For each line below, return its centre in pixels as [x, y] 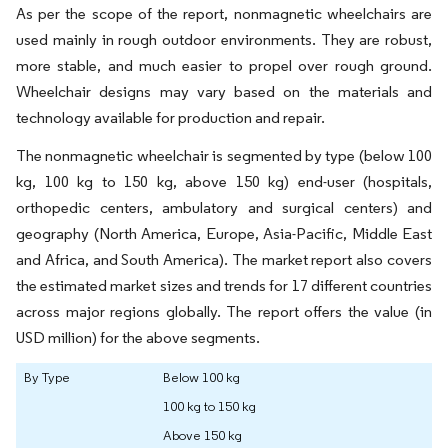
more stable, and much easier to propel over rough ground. [224, 65]
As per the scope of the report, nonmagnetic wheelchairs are [224, 13]
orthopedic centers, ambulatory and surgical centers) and [224, 207]
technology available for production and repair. [172, 117]
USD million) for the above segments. [138, 337]
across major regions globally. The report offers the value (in [224, 311]
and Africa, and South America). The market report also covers [224, 259]
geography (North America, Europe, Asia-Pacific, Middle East [224, 233]
